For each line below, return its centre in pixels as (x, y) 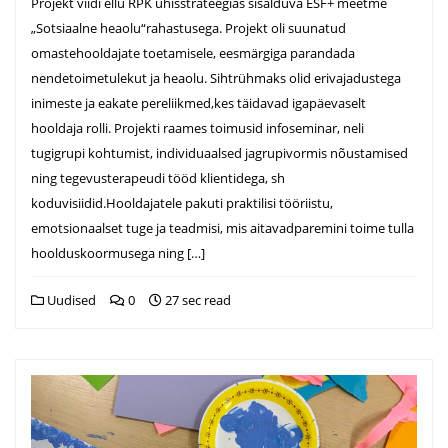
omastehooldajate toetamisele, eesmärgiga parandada (193, 52)
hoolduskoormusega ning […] (118, 252)
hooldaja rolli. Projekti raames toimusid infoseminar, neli (197, 127)
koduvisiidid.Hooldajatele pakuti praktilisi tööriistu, (182, 202)
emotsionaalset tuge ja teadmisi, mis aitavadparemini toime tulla (222, 227)
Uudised (70, 299)
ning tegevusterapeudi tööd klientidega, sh (158, 177)
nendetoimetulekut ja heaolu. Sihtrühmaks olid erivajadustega (216, 77)
